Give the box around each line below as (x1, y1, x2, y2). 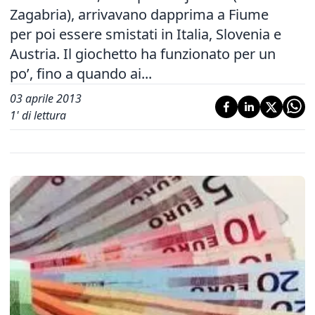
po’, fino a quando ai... (10, 64, 152, 83)
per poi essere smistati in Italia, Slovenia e (10, 25, 281, 44)
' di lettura (16, 108, 66, 123)
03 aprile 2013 (10, 91, 82, 106)
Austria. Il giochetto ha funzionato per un (10, 44, 276, 63)
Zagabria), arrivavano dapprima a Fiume (10, 5, 269, 24)
